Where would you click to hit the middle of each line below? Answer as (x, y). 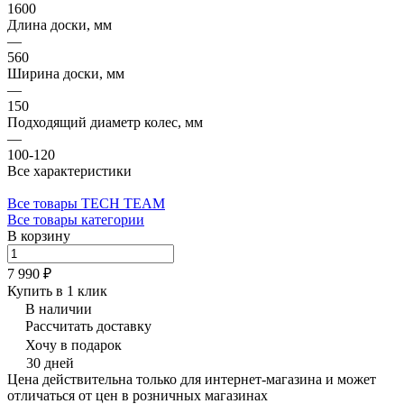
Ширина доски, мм (66, 73)
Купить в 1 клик (57, 290)
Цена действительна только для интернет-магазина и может (192, 379)
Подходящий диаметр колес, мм (105, 122)
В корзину (39, 235)
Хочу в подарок (73, 344)
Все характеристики (69, 170)
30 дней (50, 363)
